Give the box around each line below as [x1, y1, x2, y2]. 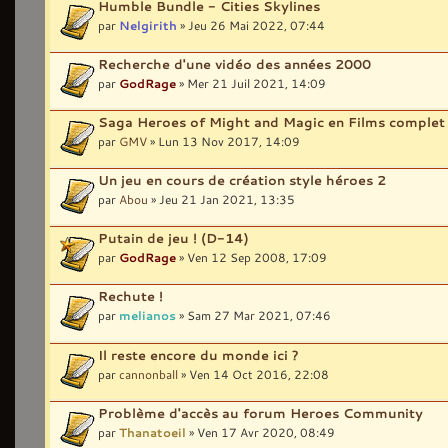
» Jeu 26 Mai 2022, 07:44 [177, 16, 325, 33]
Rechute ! [98, 287, 163, 306]
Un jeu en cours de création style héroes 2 [98, 171, 386, 190]
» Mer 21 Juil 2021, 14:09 [176, 74, 326, 91]
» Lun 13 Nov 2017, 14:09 [147, 133, 300, 150]
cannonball [119, 365, 178, 382]
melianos [119, 307, 176, 324]
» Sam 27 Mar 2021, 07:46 [176, 307, 331, 324]
